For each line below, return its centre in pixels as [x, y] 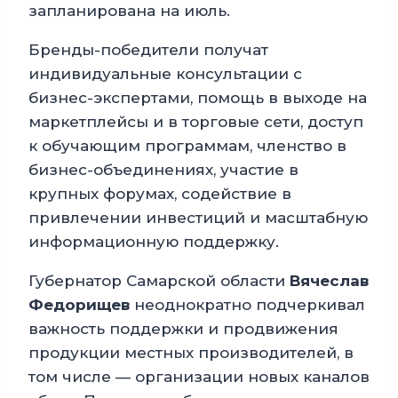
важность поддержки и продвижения [183, 329]
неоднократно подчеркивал [247, 305]
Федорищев [79, 305]
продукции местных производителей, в [191, 353]
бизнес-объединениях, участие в [163, 170]
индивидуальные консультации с [165, 74]
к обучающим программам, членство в [187, 146]
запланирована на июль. [129, 11]
